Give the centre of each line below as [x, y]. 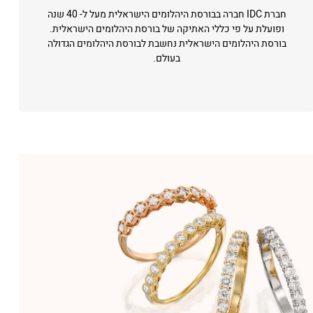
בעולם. [167, 58]
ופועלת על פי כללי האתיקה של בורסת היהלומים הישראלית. [167, 29]
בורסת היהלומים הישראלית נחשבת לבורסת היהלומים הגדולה [167, 44]
